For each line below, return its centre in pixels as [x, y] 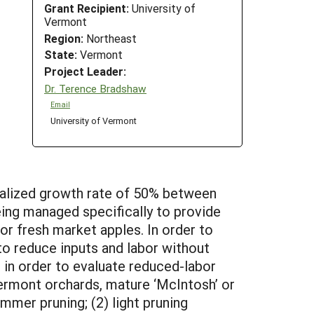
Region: [64, 38]
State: [61, 55]
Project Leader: [85, 71]
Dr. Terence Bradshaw [95, 88]
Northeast [110, 38]
